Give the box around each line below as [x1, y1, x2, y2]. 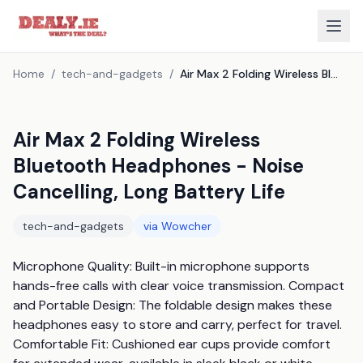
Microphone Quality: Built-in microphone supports [13, 258, 310, 275]
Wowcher [161, 219, 211, 233]
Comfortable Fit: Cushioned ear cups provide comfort [13, 335, 331, 352]
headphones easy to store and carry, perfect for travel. [13, 316, 342, 333]
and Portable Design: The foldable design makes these [13, 297, 332, 314]
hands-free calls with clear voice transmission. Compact [13, 277, 344, 294]
